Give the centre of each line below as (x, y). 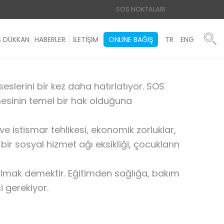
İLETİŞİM (86, 39)
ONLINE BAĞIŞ (131, 39)
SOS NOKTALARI (141, 9)
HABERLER (50, 39)
